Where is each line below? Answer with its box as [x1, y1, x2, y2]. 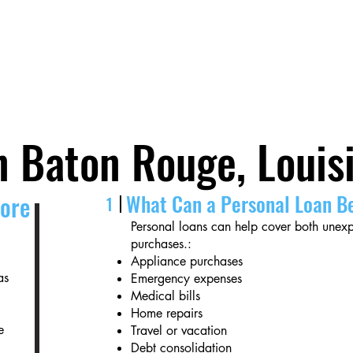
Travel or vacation [131, 322, 228, 339]
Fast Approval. [31, 9, 168, 46]
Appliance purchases [131, 253, 243, 269]
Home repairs [131, 305, 203, 321]
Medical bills [131, 288, 201, 304]
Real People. [31, 79, 176, 116]
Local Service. [31, 44, 176, 81]
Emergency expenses [131, 270, 243, 287]
